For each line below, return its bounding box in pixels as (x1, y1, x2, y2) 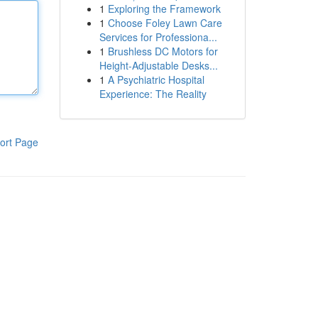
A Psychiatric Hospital (107, 72, 204, 87)
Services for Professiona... (99, 30, 217, 44)
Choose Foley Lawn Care (107, 16, 222, 30)
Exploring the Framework (107, 1, 221, 16)
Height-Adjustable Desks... (99, 58, 218, 72)
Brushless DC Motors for (107, 44, 218, 58)
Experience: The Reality (99, 87, 207, 101)
